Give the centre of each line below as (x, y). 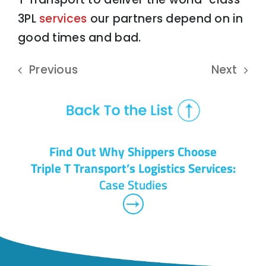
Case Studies (133, 184)
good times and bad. (79, 37)
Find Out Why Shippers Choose (133, 151)
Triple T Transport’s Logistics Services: (133, 168)
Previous (53, 70)
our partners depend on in (165, 18)
